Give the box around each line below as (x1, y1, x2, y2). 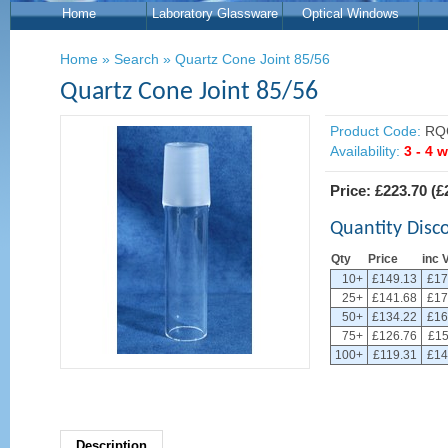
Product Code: (330, 123, 421, 139)
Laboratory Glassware (151, 6, 278, 21)
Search (114, 51, 159, 67)
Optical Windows (302, 6, 399, 21)
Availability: (330, 143, 400, 159)
